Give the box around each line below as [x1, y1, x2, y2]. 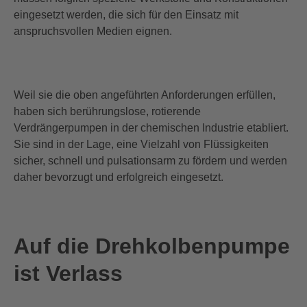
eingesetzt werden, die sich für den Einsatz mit [14, 8, 238, 21]
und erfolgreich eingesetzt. [95, 171, 223, 183]
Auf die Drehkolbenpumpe [14, 234, 290, 259]
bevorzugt [45, 171, 93, 183]
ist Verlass [14, 261, 123, 286]
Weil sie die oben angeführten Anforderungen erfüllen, [14, 88, 275, 101]
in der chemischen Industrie [108, 121, 244, 134]
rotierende [149, 105, 201, 117]
